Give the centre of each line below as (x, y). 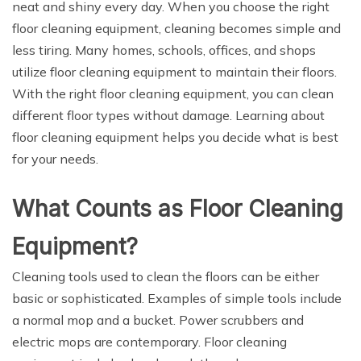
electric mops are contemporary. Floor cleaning (149, 342)
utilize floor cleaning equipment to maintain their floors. (174, 72)
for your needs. (55, 159)
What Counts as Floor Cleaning (178, 209)
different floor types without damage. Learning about (168, 115)
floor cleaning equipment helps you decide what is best (175, 137)
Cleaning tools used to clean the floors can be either (166, 276)
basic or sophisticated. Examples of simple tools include (177, 298)
